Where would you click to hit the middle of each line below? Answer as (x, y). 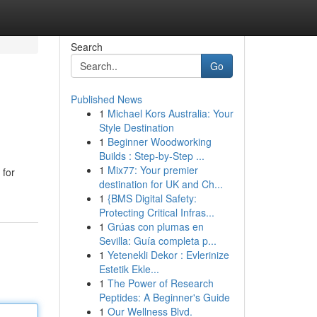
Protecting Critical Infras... (156, 212)
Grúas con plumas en (155, 226)
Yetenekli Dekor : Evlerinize (168, 255)
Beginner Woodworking (159, 142)
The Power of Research (160, 283)
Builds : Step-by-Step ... (151, 156)
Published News (106, 99)
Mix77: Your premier (152, 170)
